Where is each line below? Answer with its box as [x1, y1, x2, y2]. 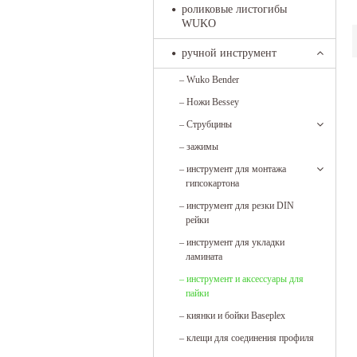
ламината [186, 251, 222, 262]
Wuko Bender [186, 74, 239, 85]
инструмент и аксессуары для [186, 273, 304, 284]
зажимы [186, 141, 218, 152]
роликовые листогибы [182, 3, 287, 15]
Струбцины [186, 119, 232, 130]
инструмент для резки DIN [186, 200, 294, 211]
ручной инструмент [182, 47, 277, 59]
